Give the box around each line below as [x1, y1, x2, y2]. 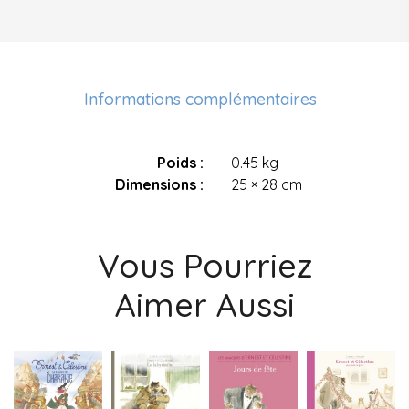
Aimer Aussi [114, 283, 295, 325]
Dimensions [115, 174, 196, 194]
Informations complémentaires [83, 88, 317, 110]
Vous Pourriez [97, 244, 312, 286]
